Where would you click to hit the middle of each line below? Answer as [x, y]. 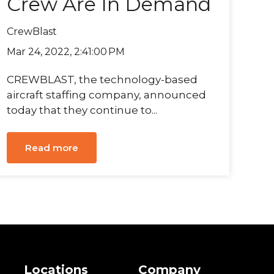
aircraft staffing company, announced [107, 95]
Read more [52, 147]
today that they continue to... [82, 110]
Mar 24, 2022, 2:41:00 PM [66, 51]
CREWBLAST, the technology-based [102, 80]
